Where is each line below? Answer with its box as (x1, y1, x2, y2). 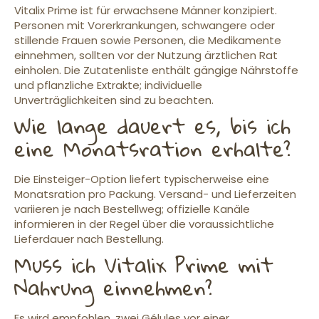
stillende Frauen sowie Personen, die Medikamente (14, 33, 281, 48)
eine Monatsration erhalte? (14, 129, 291, 169)
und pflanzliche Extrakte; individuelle (14, 78, 202, 93)
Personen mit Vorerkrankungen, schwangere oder (14, 18, 275, 33)
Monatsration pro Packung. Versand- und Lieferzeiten (14, 187, 296, 202)
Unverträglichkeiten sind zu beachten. (14, 93, 214, 108)
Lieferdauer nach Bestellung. (14, 231, 164, 247)
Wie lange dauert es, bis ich (14, 106, 291, 146)
